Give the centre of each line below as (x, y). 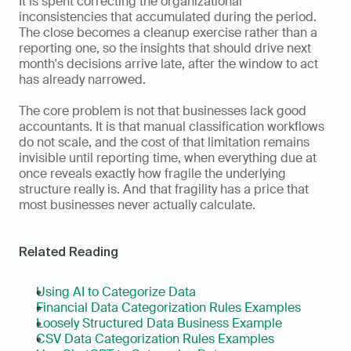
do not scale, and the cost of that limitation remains (164, 143)
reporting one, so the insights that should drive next (165, 49)
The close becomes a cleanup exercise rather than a (168, 33)
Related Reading (69, 252)
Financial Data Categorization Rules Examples (168, 308)
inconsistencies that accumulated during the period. (168, 17)
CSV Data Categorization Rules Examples (155, 339)
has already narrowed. (82, 80)
